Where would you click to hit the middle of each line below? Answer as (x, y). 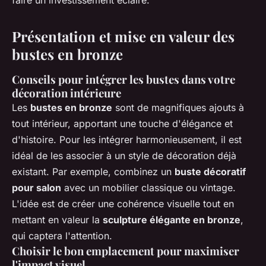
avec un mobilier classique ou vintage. (148, 188)
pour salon (37, 188)
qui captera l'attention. (62, 236)
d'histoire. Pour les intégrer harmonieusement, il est (127, 140)
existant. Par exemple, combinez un (93, 172)
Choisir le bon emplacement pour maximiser (126, 251)
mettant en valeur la (57, 220)
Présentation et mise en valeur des (123, 37)
